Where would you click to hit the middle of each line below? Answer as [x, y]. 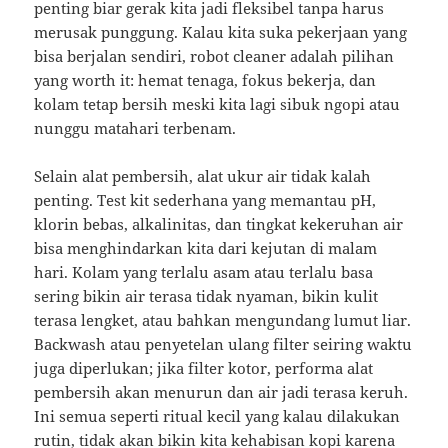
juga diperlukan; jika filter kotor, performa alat [204, 368]
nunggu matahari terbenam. [135, 128]
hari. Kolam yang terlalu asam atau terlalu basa [204, 272]
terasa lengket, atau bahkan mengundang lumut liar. [223, 320]
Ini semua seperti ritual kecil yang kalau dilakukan [217, 416]
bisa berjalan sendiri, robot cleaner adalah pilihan [214, 56]
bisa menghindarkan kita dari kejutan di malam [206, 248]
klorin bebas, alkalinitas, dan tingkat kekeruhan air [219, 224]
